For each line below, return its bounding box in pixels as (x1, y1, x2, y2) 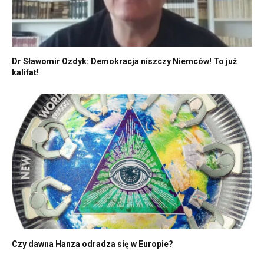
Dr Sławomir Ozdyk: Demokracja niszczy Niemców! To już (12, 57, 237, 67)
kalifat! (12, 68, 39, 78)
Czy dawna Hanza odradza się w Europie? (12, 239, 173, 249)
